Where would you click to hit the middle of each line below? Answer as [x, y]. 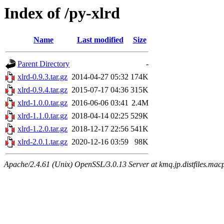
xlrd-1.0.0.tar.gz [42, 103]
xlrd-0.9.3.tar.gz [42, 77]
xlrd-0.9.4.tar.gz [42, 90]
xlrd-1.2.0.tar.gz [42, 129]
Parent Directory [43, 64]
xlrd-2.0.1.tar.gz [42, 142]
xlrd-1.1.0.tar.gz [42, 116]
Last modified [100, 40]
